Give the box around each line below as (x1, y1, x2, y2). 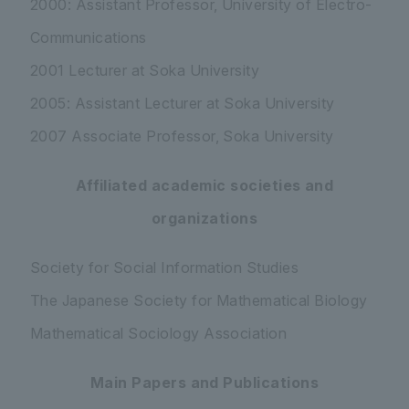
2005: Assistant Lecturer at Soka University (30, 94, 335, 113)
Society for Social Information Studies (30, 258, 299, 278)
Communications (30, 28, 147, 47)
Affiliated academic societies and (75, 176, 334, 195)
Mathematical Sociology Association (30, 324, 288, 343)
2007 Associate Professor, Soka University (30, 127, 334, 146)
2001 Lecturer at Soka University (30, 61, 260, 80)
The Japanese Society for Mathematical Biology (30, 291, 368, 310)
